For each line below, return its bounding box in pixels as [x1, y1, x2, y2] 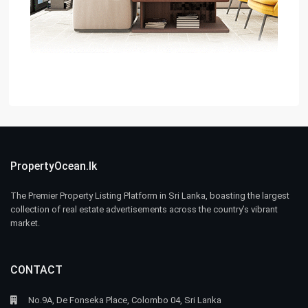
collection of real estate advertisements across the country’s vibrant [10, 204, 278, 215]
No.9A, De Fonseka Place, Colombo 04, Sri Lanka [28, 295, 222, 306]
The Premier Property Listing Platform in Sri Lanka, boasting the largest [10, 190, 290, 201]
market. [10, 218, 41, 229]
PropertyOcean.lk [10, 159, 98, 173]
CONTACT [10, 263, 63, 277]
